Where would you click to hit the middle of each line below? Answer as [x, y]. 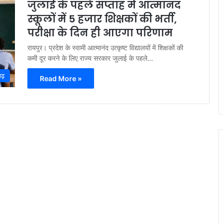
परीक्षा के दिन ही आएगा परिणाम [100, 33]
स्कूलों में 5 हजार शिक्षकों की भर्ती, [102, 19]
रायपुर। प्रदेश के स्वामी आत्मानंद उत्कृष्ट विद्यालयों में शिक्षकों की [105, 48]
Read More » [61, 78]
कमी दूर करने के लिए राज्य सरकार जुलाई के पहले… [90, 58]
